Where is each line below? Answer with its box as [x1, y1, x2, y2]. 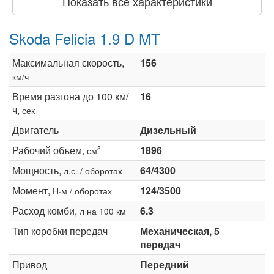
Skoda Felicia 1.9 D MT [9, 27, 160, 49]
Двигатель [12, 122, 59, 137]
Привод [12, 257, 47, 272]
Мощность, [12, 163, 64, 177]
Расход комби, [12, 203, 80, 218]
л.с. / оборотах [64, 164, 122, 177]
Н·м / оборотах [53, 184, 112, 197]
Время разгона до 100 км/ [12, 89, 128, 103]
